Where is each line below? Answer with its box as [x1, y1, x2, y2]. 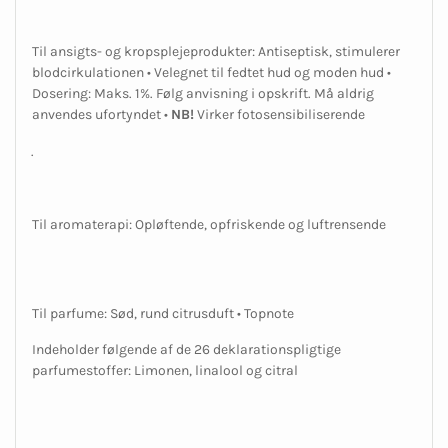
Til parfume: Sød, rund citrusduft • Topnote [32, 304, 294, 322]
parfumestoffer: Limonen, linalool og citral [32, 361, 298, 379]
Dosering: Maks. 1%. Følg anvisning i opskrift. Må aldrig [32, 84, 374, 102]
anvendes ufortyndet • [32, 105, 171, 123]
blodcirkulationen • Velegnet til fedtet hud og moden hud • [32, 63, 391, 81]
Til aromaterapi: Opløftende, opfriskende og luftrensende [32, 215, 386, 233]
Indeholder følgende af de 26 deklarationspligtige [32, 340, 341, 358]
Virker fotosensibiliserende [194, 105, 365, 123]
